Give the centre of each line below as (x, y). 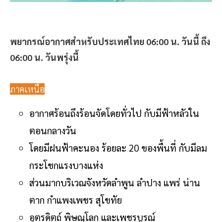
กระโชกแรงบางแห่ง (66, 165)
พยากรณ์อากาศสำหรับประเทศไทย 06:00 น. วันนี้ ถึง (110, 41)
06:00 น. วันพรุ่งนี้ (44, 57)
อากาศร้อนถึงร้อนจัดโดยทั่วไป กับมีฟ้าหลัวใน (114, 113)
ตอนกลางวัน (54, 130)
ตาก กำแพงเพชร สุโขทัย (76, 199)
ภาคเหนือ (27, 89)
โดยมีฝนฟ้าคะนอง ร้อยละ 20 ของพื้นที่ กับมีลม (118, 147)
